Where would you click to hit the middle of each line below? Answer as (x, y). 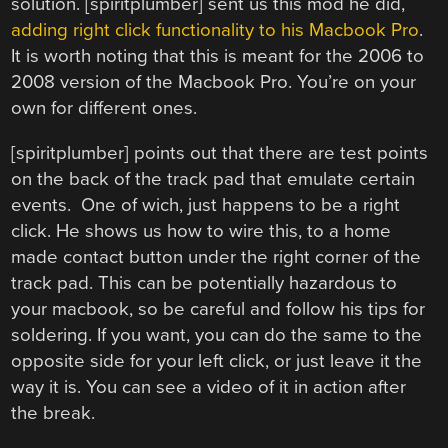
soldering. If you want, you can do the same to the (217, 334)
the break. (53, 412)
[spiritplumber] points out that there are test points (220, 152)
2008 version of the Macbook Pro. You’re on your (214, 82)
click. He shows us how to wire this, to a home (201, 230)
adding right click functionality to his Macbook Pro (215, 30)
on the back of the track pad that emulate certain (213, 178)
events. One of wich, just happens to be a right (206, 204)
